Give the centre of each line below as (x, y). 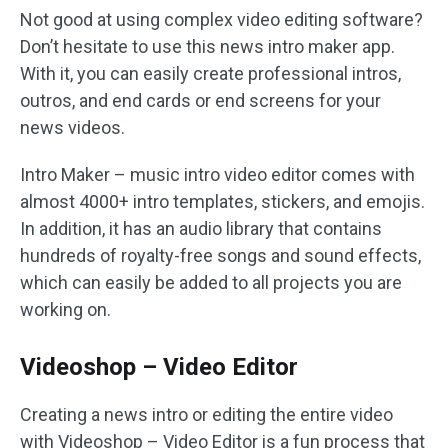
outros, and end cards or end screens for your (200, 100)
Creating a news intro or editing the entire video (206, 414)
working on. (65, 309)
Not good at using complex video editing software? (221, 19)
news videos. (72, 127)
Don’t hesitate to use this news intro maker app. (207, 46)
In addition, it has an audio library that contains (201, 228)
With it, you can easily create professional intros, (210, 73)
